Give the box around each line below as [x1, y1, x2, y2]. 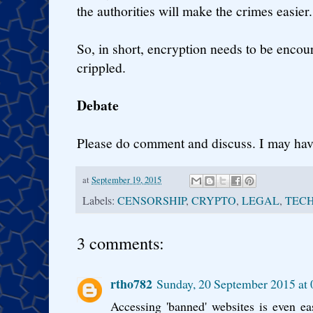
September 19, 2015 [92, 173, 161, 186]
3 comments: [77, 231, 164, 255]
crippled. [77, 57, 126, 77]
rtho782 [110, 275, 152, 293]
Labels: [82, 193, 117, 209]
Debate [77, 94, 119, 115]
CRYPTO [191, 193, 236, 209]
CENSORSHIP [117, 193, 186, 209]
